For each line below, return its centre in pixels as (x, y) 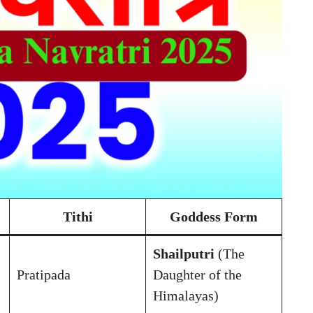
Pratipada (44, 274)
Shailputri (184, 253)
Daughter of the (197, 274)
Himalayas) (186, 295)
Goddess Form (214, 216)
